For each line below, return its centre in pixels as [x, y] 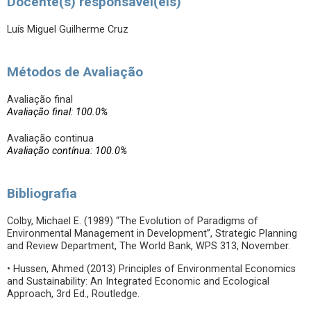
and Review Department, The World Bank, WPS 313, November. [149, 246]
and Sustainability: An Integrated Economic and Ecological [138, 281]
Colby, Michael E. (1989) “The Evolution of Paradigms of [133, 221]
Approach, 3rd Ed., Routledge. [73, 294]
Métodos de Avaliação [75, 72]
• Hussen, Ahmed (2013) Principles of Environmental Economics [151, 269]
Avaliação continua [50, 138]
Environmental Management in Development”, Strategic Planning [152, 234]
